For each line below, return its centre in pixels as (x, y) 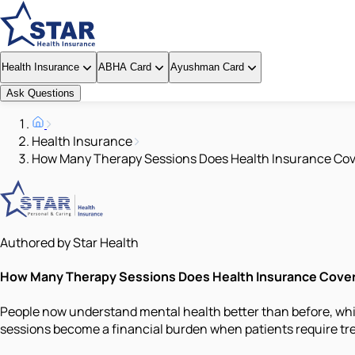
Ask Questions (40, 93)
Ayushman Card (207, 67)
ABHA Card (125, 67)
